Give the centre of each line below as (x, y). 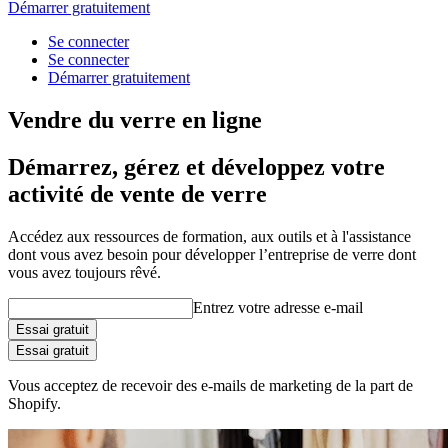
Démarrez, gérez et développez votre (196, 166)
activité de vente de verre (137, 193)
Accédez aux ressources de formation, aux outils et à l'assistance (209, 236)
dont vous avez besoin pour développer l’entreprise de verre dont (212, 254)
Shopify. (34, 403)
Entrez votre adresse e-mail (278, 307)
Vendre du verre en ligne (135, 119)
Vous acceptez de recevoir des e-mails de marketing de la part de (210, 385)
